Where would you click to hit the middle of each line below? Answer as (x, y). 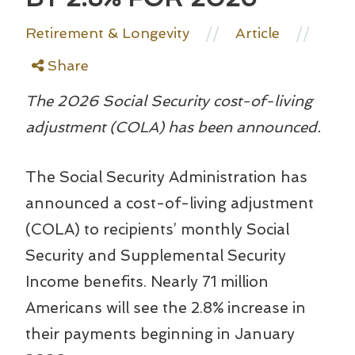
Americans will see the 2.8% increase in (166, 307)
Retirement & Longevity (107, 32)
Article (258, 32)
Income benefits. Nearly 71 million (147, 281)
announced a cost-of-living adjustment (170, 203)
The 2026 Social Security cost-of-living (169, 101)
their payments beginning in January (160, 334)
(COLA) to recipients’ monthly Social (157, 229)
